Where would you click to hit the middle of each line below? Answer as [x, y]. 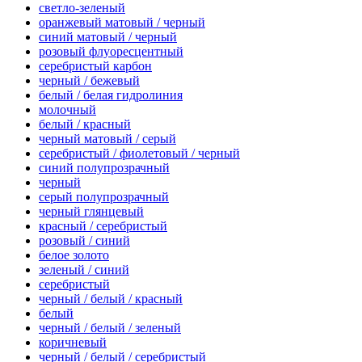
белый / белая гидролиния [111, 95]
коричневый [73, 343]
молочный [67, 110]
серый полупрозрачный [104, 197]
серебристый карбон [95, 66]
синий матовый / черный [108, 37]
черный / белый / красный [111, 299]
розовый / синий [84, 241]
